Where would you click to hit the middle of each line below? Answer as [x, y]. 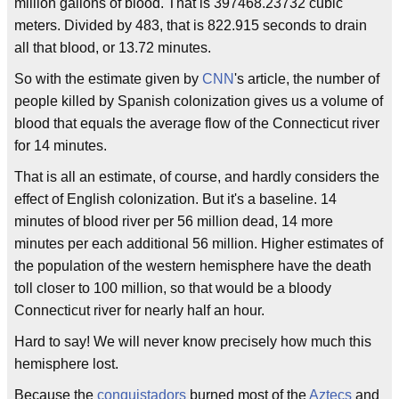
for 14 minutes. [61, 146]
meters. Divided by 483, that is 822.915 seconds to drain [191, 25]
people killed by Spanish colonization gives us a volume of [199, 101]
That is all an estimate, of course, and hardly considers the [197, 177]
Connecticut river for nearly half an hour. [139, 310]
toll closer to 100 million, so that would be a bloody [173, 288]
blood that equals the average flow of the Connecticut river [197, 123]
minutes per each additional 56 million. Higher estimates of [199, 244]
